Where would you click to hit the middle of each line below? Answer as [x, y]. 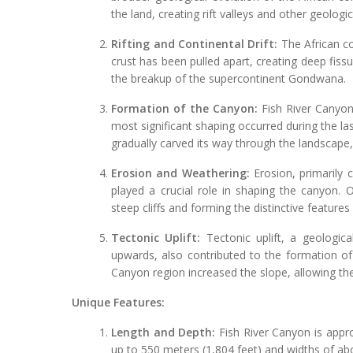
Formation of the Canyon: [185, 108]
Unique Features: [118, 302]
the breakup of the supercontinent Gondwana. [229, 78]
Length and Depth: [163, 332]
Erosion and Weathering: [180, 173]
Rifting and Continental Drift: [195, 43]
